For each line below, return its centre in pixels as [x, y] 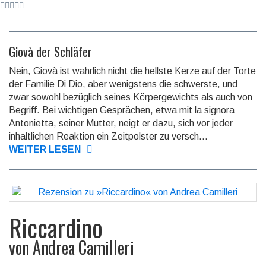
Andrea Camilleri [83, 248]
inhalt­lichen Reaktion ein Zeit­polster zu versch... [108, 137]
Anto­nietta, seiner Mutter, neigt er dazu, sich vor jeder [121, 123]
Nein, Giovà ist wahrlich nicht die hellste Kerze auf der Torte [132, 71]
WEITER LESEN [45, 150]
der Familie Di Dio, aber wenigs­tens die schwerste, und [123, 84]
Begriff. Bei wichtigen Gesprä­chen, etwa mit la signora [122, 110]
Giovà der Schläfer [50, 52]
